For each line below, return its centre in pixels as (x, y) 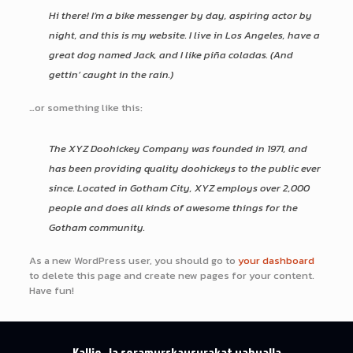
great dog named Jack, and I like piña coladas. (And (171, 55)
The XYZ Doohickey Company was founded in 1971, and (178, 149)
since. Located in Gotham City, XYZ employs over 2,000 (179, 188)
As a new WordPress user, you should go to (133, 260)
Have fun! (51, 290)
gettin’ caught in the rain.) (111, 74)
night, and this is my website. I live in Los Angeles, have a (184, 35)
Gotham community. (97, 227)
